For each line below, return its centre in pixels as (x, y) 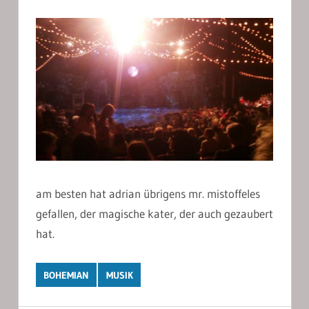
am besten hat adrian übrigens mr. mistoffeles (148, 194)
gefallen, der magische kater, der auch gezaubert (154, 214)
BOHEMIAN (67, 275)
